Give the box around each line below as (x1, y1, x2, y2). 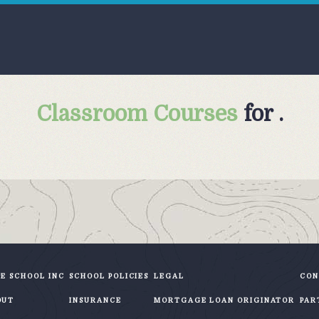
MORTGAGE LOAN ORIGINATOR (154, 296, 296, 304)
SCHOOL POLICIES (69, 272, 150, 280)
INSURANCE (69, 296, 122, 304)
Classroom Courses (36, 102, 238, 126)
